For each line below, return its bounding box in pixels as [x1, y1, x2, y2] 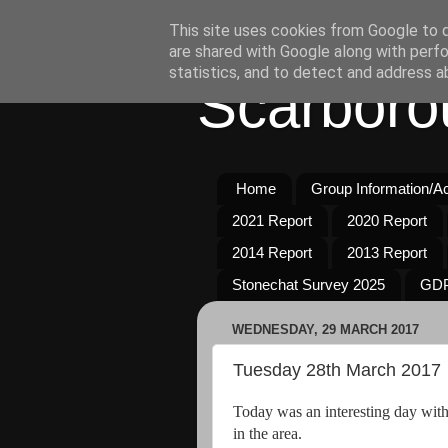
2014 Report [232, 244, 312, 262]
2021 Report [232, 212, 312, 230]
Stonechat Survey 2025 [232, 276, 385, 294]
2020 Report [346, 212, 427, 230]
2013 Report [346, 244, 427, 262]
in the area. [233, 425, 302, 442]
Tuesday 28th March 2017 [233, 359, 441, 380]
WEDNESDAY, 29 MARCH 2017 [232, 322, 419, 338]
